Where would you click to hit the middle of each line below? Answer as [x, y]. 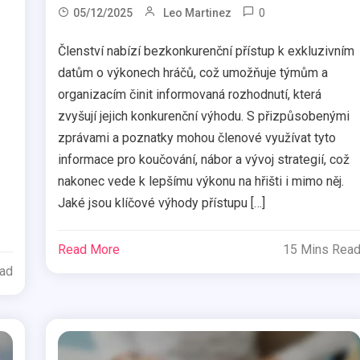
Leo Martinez [198, 13]
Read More [89, 250]
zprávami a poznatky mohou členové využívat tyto [197, 138]
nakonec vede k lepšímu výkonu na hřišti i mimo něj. [201, 182]
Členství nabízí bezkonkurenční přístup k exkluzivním [207, 51]
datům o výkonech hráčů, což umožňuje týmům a [193, 73]
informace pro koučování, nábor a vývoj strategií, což [204, 160]
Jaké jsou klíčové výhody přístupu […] [162, 203]
